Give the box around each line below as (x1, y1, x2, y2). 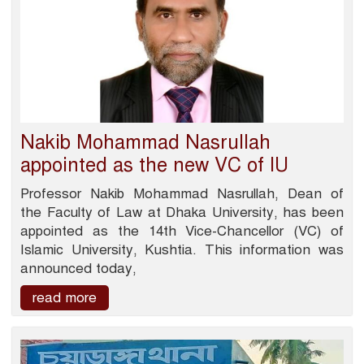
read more (32, 289, 97, 307)
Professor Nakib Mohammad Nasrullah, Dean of (20, 185, 344, 203)
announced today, (20, 260, 136, 278)
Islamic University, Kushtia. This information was (20, 241, 344, 259)
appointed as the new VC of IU (20, 153, 288, 178)
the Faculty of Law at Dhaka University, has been (20, 204, 344, 222)
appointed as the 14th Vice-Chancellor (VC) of (20, 223, 344, 240)
